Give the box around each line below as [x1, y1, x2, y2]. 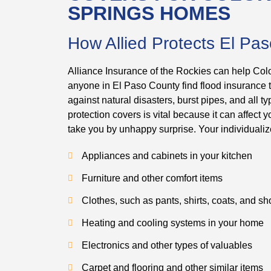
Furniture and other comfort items [81, 172, 223, 183]
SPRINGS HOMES [68, 2, 230, 24]
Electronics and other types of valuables [81, 240, 252, 250]
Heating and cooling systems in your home [81, 217, 264, 228]
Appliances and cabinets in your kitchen [81, 150, 252, 161]
